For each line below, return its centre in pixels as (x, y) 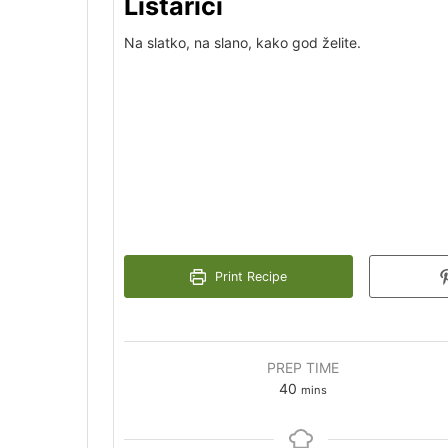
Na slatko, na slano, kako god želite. (242, 43)
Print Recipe (249, 277)
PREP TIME (303, 368)
